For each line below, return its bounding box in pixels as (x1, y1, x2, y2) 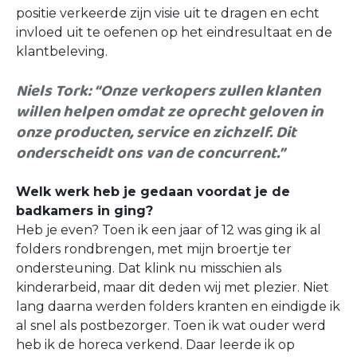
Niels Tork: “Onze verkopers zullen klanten (16, 78, 320, 104)
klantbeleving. (16, 44, 108, 59)
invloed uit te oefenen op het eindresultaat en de (16, 25, 332, 40)
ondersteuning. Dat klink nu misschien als (16, 261, 281, 276)
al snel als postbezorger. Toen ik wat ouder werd (16, 318, 326, 333)
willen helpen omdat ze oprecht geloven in (16, 99, 323, 124)
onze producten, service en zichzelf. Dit (16, 120, 296, 145)
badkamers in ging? (16, 203, 153, 218)
